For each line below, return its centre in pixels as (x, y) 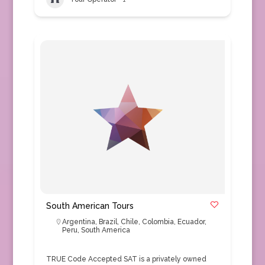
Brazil (108, 222)
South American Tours (90, 206)
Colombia (158, 222)
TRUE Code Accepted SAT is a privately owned (126, 259)
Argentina (78, 222)
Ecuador (191, 222)
